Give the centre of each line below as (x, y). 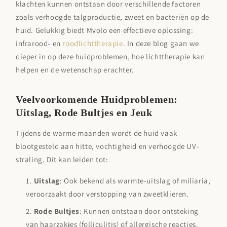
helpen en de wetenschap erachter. (75, 70)
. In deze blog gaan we (161, 44)
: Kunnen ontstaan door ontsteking (139, 211)
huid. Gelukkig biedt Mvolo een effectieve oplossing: (105, 30)
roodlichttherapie (93, 44)
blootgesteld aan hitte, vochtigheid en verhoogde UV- (108, 146)
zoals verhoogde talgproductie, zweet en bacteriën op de (113, 17)
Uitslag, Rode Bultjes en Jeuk (84, 113)
